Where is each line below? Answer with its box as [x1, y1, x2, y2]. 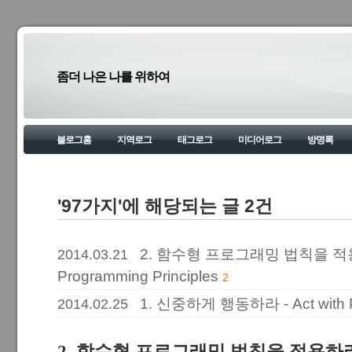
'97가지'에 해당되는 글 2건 [57, 196, 273, 216]
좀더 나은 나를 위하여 [57, 70, 170, 83]
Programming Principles [57, 268, 218, 284]
